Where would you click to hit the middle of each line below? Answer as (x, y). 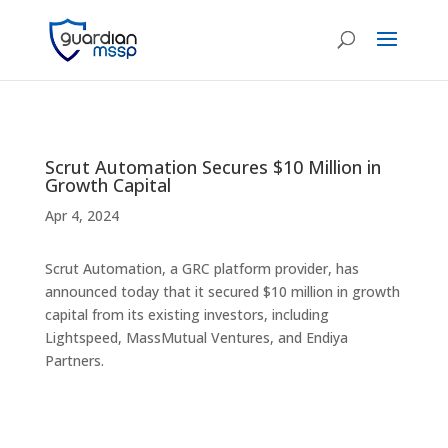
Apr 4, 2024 (81, 215)
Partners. (74, 360)
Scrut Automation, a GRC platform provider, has (201, 268)
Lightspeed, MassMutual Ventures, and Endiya (196, 337)
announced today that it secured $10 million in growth (222, 291)
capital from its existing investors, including (186, 314)
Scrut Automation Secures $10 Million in (212, 167)
